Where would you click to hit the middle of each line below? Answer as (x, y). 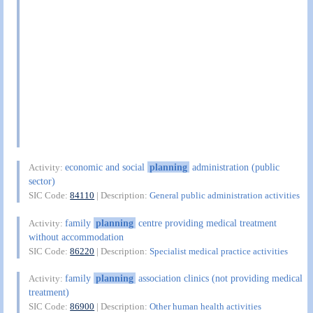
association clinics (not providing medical (219, 278)
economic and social (107, 167)
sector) (42, 181)
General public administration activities (225, 196)
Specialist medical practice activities (219, 251)
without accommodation (77, 236)
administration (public (234, 167)
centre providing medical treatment (206, 223)
